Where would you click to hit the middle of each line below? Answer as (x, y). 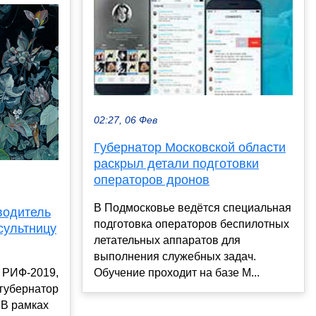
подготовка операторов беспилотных (192, 224)
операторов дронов (152, 180)
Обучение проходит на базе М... (177, 272)
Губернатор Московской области (190, 147)
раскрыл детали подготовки (176, 163)
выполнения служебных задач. (175, 256)
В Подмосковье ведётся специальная (193, 207)
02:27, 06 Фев (126, 120)
